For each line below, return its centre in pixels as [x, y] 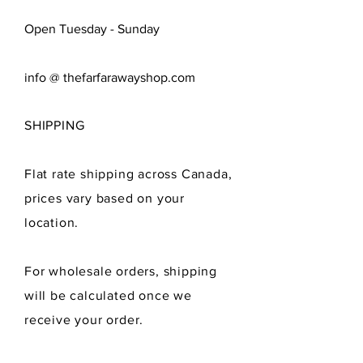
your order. [109, 320]
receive [48, 320]
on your [159, 198]
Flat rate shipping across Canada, [128, 174]
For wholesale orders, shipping [121, 271]
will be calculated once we [108, 295]
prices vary [60, 198]
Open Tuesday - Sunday [92, 29]
